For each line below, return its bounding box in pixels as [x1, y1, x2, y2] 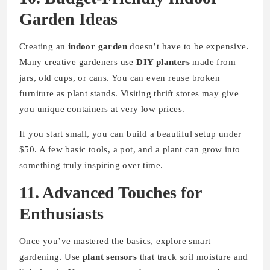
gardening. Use [19, 251, 83, 262]
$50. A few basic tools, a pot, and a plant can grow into [19, 144, 240, 154]
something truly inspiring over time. [19, 160, 163, 170]
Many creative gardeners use [19, 57, 137, 67]
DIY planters [136, 57, 190, 67]
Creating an [19, 41, 68, 51]
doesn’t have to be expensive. [127, 41, 250, 51]
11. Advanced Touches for [19, 183, 201, 202]
